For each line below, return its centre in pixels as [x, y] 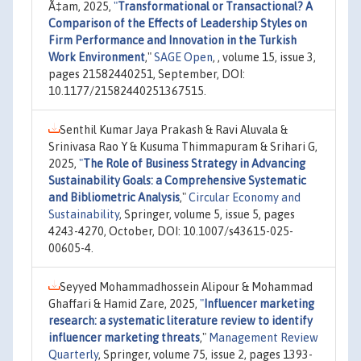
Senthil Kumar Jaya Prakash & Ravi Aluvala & [174, 130]
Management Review [263, 338]
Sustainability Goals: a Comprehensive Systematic [177, 180]
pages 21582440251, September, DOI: [147, 74]
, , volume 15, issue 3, [264, 57]
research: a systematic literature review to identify [180, 321]
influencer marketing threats [124, 338]
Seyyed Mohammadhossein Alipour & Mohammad [186, 287]
